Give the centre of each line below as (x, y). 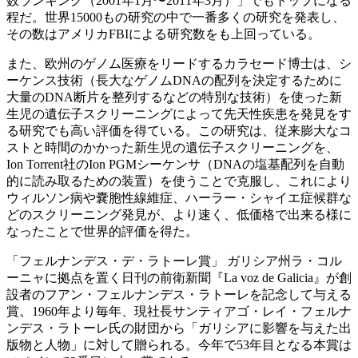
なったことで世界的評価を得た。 (102, 231)
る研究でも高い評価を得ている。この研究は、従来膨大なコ (179, 130)
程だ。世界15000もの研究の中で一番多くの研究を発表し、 (176, 17)
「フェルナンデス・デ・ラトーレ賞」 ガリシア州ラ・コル (174, 261)
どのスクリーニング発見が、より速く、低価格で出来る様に (179, 214)
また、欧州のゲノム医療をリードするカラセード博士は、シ (179, 63)
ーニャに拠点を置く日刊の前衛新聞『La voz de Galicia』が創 (179, 277)
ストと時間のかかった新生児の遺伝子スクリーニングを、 (173, 147)
